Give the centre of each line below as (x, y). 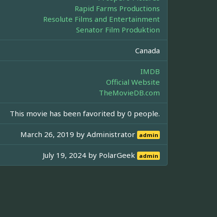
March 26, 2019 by (54, 134)
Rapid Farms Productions (117, 8)
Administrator (112, 134)
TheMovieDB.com (129, 93)
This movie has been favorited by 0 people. (85, 114)
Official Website (133, 82)
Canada (147, 51)
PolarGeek (118, 155)
